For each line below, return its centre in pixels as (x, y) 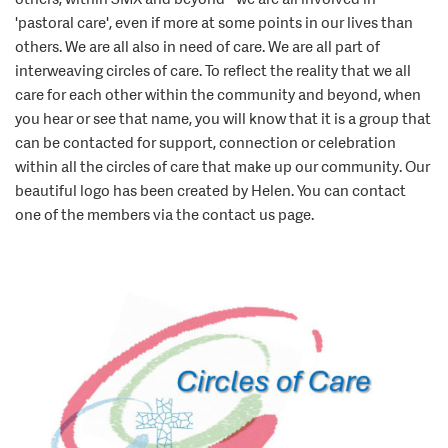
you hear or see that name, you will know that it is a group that (223, 119)
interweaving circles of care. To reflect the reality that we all (213, 71)
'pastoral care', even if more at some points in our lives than (214, 23)
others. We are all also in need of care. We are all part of (197, 47)
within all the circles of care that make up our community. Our (222, 167)
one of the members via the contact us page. (164, 215)
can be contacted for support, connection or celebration (205, 143)
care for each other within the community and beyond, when (218, 95)
